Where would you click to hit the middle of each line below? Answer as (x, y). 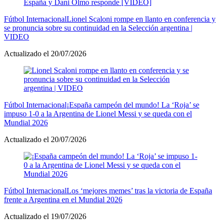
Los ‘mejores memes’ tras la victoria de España (139, 190)
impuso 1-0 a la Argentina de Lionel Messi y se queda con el (98, 113)
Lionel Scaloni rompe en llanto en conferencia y (141, 19)
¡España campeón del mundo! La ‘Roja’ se (133, 105)
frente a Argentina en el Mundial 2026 (63, 199)
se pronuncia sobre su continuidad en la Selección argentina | (98, 28)
